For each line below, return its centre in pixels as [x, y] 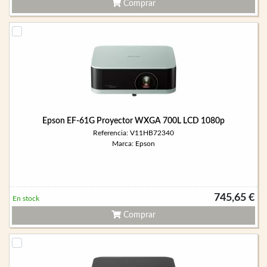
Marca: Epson [133, 144]
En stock [26, 198]
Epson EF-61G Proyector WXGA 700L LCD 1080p [133, 121]
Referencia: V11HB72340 [133, 133]
